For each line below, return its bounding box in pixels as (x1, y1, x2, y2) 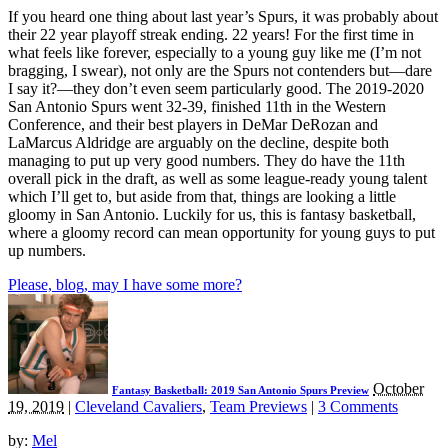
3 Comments (318, 398, 398, 416)
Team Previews (210, 398, 307, 416)
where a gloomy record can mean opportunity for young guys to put (8, 224, 435, 242)
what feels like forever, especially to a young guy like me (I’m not (8, 44, 421, 62)
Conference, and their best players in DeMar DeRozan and (8, 116, 378, 134)
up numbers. (8, 242, 86, 260)
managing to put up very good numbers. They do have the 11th (8, 152, 405, 170)
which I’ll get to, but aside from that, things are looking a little (8, 188, 396, 206)
